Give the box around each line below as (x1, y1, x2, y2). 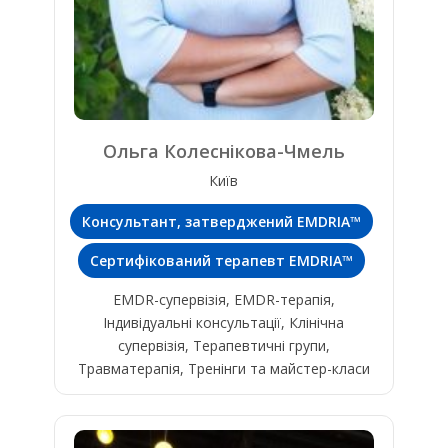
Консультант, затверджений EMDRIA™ (82, 212, 362, 232)
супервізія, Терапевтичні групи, (117, 336, 330, 356)
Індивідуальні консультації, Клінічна (103, 313, 345, 333)
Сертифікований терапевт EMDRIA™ (90, 251, 354, 271)
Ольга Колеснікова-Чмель (102, 139, 345, 164)
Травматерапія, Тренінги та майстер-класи (77, 359, 370, 379)
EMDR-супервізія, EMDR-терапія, (112, 290, 335, 310)
